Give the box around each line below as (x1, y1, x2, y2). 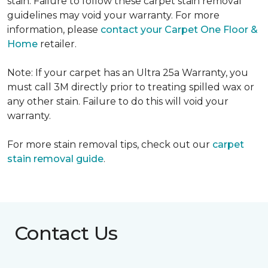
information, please (7, 24, 100, 35)
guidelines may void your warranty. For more (7, 10, 220, 21)
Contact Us (14, 221, 118, 245)
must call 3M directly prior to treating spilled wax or (7, 81, 254, 93)
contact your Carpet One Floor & (100, 24, 258, 35)
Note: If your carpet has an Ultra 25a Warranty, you (7, 67, 248, 78)
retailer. (38, 38, 77, 50)
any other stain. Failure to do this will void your (7, 96, 229, 107)
